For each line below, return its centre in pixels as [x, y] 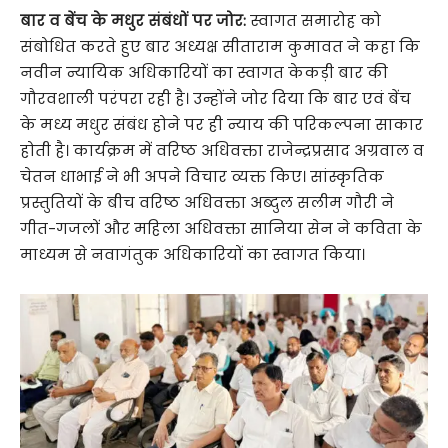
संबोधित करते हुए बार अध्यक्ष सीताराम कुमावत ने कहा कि [220, 46]
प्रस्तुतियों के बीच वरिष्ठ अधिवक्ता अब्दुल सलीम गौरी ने [207, 202]
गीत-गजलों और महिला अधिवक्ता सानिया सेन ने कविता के [221, 228]
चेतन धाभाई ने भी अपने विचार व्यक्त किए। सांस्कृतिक [202, 176]
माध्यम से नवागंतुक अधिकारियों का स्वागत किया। [194, 254]
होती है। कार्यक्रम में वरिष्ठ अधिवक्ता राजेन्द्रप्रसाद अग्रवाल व [222, 150]
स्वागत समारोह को [313, 20]
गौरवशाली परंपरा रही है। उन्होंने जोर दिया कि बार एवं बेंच [215, 98]
